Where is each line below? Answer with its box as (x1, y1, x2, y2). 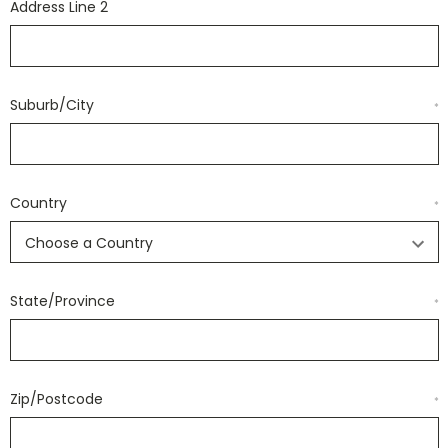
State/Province (9, 291, 115, 311)
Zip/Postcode (9, 389, 103, 409)
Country (9, 193, 67, 213)
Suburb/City (9, 95, 94, 115)
